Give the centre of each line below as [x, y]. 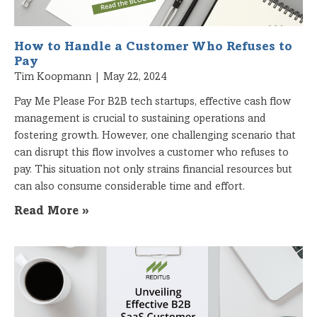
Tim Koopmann [54, 77]
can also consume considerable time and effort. [129, 186]
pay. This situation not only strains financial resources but [153, 169]
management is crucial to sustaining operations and [140, 119]
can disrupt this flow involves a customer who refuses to [151, 152]
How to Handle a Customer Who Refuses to [153, 47]
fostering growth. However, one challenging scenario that [155, 136]
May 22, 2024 [133, 77]
